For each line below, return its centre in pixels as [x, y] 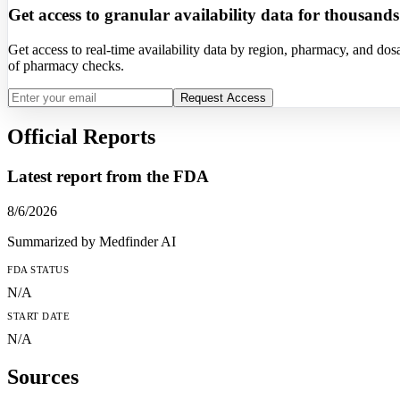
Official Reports [81, 137]
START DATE [39, 317]
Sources [43, 376]
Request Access [223, 97]
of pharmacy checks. [66, 65]
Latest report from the [90, 177]
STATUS [48, 270]
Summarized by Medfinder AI [92, 242]
